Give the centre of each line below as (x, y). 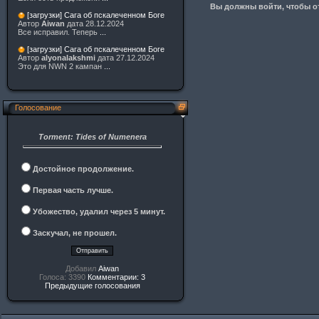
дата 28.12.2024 (94, 24)
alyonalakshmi (68, 58)
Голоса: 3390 (63, 277)
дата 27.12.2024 (125, 58)
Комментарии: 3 (116, 277)
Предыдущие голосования (92, 286)
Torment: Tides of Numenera (92, 137)
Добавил (82, 268)
